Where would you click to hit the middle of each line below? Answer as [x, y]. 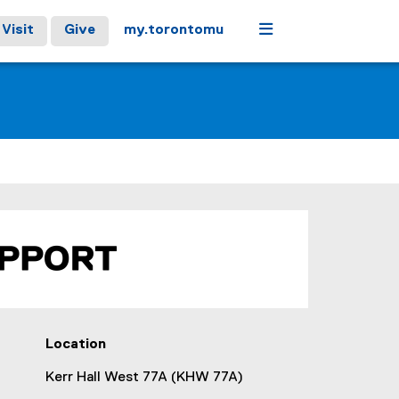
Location [75, 345]
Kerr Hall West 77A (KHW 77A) [144, 378]
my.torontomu [174, 30]
